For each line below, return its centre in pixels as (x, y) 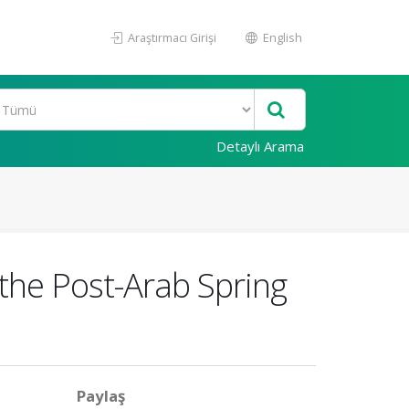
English (281, 37)
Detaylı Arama (260, 146)
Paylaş (100, 396)
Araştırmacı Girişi (171, 37)
